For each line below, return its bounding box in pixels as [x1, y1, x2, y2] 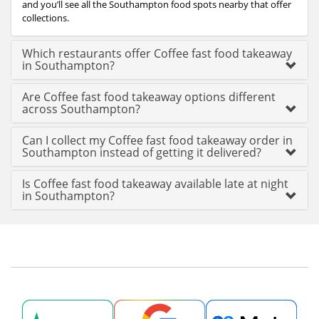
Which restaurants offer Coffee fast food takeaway [22, 46, 292, 61]
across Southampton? [22, 101, 140, 117]
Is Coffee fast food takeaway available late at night [22, 176, 288, 192]
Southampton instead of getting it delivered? [22, 145, 261, 160]
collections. [22, 11, 69, 24]
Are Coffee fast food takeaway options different [22, 89, 276, 105]
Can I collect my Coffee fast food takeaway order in [22, 132, 293, 148]
